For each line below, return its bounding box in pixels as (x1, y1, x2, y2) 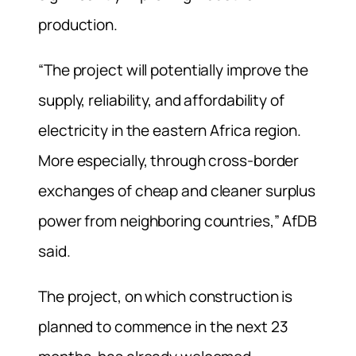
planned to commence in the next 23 (38, 316, 288, 338)
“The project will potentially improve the (38, 59, 308, 80)
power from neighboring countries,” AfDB (38, 210, 318, 231)
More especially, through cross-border (38, 149, 300, 171)
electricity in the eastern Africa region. (38, 119, 301, 141)
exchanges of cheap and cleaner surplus (38, 180, 316, 201)
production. (38, 14, 118, 35)
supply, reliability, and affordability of (38, 89, 284, 110)
